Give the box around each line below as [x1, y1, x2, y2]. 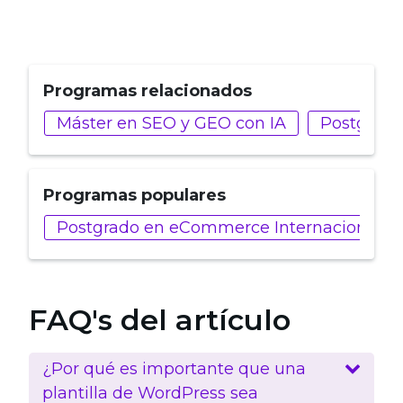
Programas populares [43, 184, 226, 205]
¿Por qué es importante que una [42, 358, 306, 379]
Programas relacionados [43, 80, 252, 101]
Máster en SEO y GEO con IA [57, 112, 286, 133]
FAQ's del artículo [29, 301, 291, 337]
